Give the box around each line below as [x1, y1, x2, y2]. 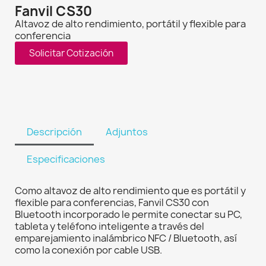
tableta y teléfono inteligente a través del [15, 220, 204, 233]
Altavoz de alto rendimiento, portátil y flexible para [15, 17, 246, 31]
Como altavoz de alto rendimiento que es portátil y [15, 184, 246, 198]
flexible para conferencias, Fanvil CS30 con [15, 196, 209, 210]
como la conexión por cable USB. [15, 243, 162, 257]
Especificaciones [27, 153, 105, 166]
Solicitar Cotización [29, 47, 113, 60]
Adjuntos [106, 125, 148, 139]
